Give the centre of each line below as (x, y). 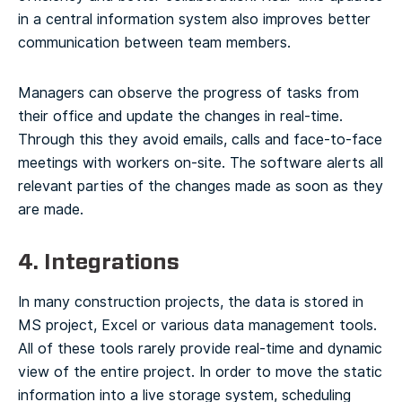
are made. (51, 209)
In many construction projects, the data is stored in (191, 301)
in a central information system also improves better (194, 19)
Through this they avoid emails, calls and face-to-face (200, 139)
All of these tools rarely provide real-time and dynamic (200, 348)
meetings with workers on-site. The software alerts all (201, 162)
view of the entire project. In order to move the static (200, 371)
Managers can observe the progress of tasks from (188, 92)
